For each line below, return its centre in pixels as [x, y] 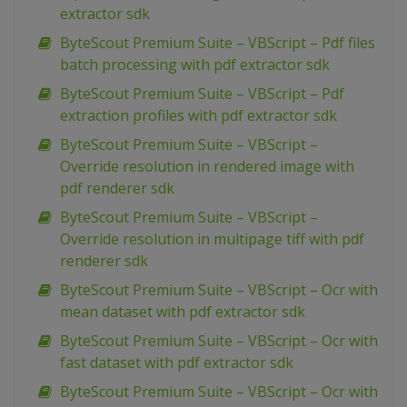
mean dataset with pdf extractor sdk [183, 312]
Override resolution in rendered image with [207, 167]
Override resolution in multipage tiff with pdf [212, 239]
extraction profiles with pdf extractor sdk [199, 116]
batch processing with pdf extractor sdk [195, 65]
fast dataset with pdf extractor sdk [177, 363]
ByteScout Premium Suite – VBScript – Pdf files [218, 43]
